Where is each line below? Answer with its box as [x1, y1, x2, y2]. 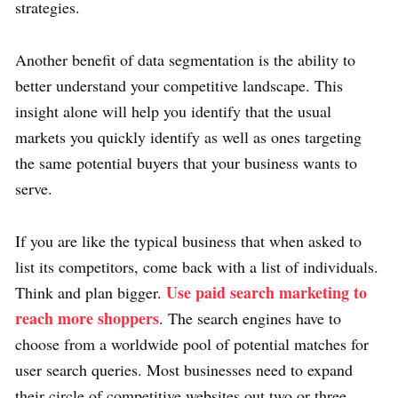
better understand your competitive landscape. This [15, 75, 343, 97]
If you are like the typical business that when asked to [15, 230, 362, 252]
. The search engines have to [159, 307, 341, 330]
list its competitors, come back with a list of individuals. [15, 256, 378, 278]
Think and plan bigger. [15, 282, 166, 304]
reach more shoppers [15, 306, 159, 330]
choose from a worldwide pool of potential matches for [15, 333, 369, 355]
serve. [15, 178, 52, 200]
